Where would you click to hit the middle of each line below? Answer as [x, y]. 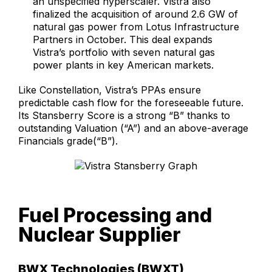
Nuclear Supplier [100, 235]
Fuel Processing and [115, 216]
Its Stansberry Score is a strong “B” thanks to [124, 116]
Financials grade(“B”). [68, 141]
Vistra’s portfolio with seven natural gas [124, 53]
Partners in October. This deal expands [123, 40]
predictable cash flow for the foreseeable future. [131, 103]
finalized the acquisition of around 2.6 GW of [135, 14]
